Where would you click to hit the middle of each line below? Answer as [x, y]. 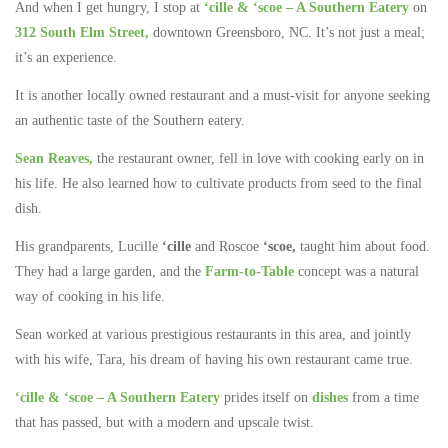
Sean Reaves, [54, 158]
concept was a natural [356, 271]
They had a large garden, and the [110, 271]
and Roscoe [227, 246]
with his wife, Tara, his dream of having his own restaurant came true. [216, 359]
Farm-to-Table [249, 271]
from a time [383, 398]
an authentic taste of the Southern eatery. [130, 120]
